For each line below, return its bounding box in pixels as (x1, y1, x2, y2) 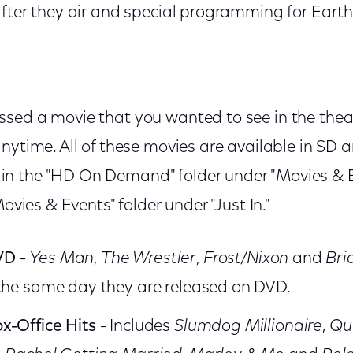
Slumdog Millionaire (174, 318, 323, 335)
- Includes (95, 318, 174, 335)
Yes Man (29, 251, 95, 267)
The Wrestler (100, 251, 197, 267)
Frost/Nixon (203, 251, 289, 267)
